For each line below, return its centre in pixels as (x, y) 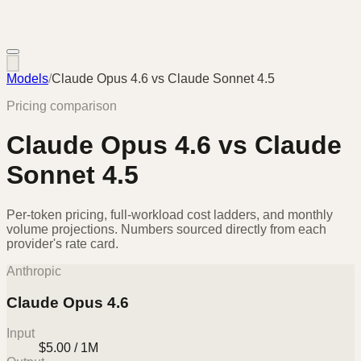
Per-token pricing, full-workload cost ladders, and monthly (170, 214)
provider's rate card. (62, 243)
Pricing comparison (62, 106)
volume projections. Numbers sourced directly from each (166, 229)
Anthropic (34, 271)
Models (27, 79)
